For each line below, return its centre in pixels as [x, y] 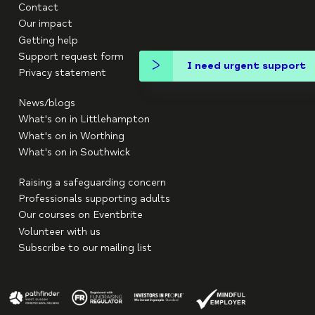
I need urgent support [247, 66]
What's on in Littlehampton [84, 120]
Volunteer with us [59, 231]
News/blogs [46, 103]
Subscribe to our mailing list [85, 248]
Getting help [48, 40]
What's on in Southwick [74, 153]
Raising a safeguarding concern [92, 182]
